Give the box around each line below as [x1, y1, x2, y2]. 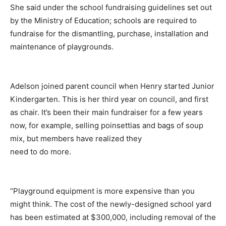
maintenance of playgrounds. [10, 41, 114, 51]
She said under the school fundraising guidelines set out [10, 2, 212, 12]
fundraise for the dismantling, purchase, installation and [10, 28, 208, 38]
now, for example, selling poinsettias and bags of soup [10, 120, 203, 130]
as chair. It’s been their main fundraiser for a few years [10, 107, 203, 117]
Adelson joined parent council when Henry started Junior [10, 81, 214, 91]
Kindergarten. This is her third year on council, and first [10, 94, 208, 104]
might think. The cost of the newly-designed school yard [10, 199, 211, 209]
